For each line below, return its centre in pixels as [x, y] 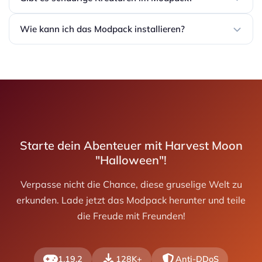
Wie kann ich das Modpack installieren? [102, 29]
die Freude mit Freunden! [131, 216]
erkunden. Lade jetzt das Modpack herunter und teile [131, 200]
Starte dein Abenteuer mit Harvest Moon [131, 146]
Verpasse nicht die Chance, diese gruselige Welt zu [131, 185]
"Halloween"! [131, 160]
